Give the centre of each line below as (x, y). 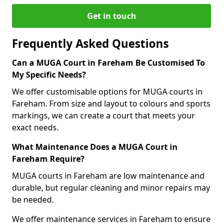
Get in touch (111, 16)
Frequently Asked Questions (90, 44)
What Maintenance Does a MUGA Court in (95, 147)
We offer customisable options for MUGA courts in (107, 92)
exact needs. (35, 127)
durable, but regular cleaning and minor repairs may (111, 188)
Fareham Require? (48, 159)
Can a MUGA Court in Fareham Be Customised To (109, 63)
